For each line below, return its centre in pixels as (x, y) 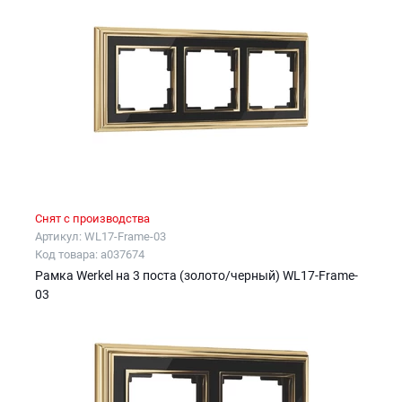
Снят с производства (92, 219)
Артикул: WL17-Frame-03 (100, 237)
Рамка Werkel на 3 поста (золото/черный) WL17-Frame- (197, 276)
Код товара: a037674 (90, 255)
